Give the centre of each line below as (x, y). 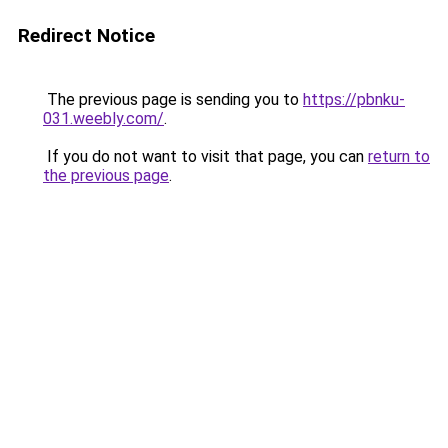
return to (399, 156)
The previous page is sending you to (173, 99)
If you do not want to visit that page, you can (205, 156)
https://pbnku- (354, 99)
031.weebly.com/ (103, 118)
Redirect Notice (86, 35)
